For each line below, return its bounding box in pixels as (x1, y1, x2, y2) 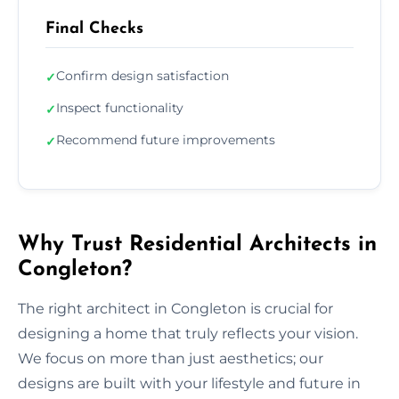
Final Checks (45, 20, 143, 37)
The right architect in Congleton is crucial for (18, 299, 333, 317)
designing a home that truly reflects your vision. (18, 324, 358, 342)
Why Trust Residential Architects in (18, 233, 377, 256)
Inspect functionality (56, 99, 183, 116)
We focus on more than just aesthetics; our (18, 349, 323, 367)
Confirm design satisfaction (56, 67, 229, 84)
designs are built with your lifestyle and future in (18, 374, 361, 392)
